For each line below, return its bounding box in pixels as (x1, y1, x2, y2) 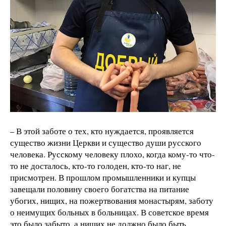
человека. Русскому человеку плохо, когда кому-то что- (10, 148, 215, 160)
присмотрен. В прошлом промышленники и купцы (10, 171, 196, 183)
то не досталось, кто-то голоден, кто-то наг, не (10, 159, 181, 172)
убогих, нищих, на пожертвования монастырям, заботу (10, 194, 213, 206)
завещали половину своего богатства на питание (10, 183, 189, 195)
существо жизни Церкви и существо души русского (10, 136, 201, 148)
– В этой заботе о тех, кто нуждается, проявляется (10, 125, 194, 137)
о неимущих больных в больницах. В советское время (10, 206, 209, 218)
